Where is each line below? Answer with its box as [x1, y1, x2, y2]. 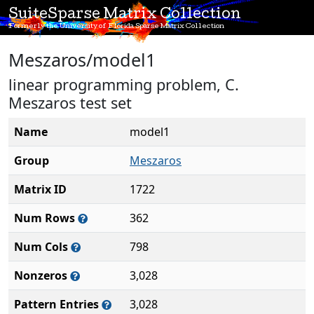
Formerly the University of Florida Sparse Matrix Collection [8, 23, 224, 30]
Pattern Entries [14, 296, 102, 312]
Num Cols [14, 239, 71, 254]
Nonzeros [14, 268, 70, 283]
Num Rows [14, 210, 78, 226]
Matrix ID [14, 182, 67, 197]
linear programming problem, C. [8, 74, 239, 95]
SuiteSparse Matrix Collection [8, 8, 241, 22]
